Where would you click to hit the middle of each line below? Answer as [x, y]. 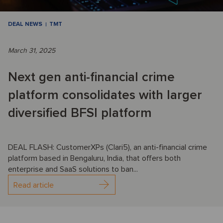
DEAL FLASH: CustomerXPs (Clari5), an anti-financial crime [108, 148]
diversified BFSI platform [80, 113]
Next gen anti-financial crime [91, 77]
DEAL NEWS [25, 24]
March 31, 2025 [32, 51]
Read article [34, 185]
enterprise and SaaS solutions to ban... [73, 169]
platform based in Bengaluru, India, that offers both [94, 159]
